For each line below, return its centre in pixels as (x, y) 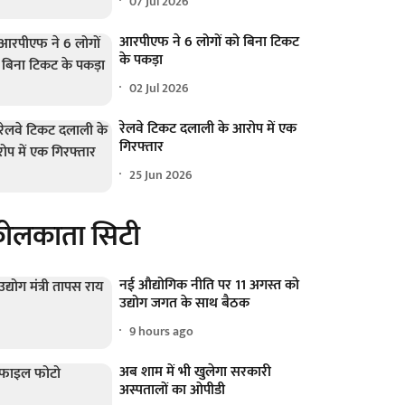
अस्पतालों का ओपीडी (173, 391)
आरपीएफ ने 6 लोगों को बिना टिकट (210, 42)
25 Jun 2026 (161, 174)
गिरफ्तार (142, 147)
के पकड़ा (141, 61)
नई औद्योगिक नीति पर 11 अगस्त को (210, 286)
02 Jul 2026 (160, 88)
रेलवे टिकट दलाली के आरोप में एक (208, 129)
